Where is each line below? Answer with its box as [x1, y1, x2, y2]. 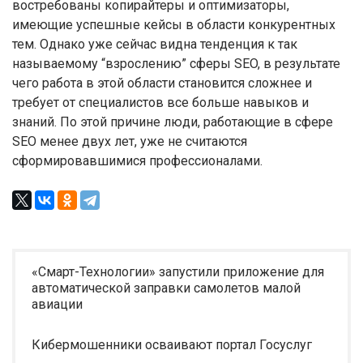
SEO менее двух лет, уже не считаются [12, 134, 247, 149]
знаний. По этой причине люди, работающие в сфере [12, 114, 333, 130]
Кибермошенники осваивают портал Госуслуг [32, 337, 312, 352]
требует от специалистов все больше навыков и [12, 95, 309, 110]
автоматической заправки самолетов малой [32, 280, 301, 296]
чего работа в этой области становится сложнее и [12, 75, 312, 91]
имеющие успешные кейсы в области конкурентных [12, 17, 335, 32]
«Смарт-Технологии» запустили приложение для [32, 264, 324, 280]
